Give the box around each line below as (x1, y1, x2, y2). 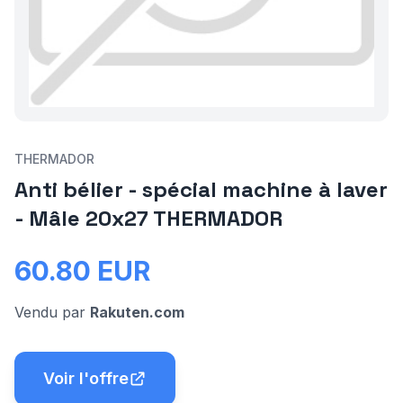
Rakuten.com (90, 303, 184, 321)
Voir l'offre (43, 369, 129, 388)
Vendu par (14, 303, 85, 321)
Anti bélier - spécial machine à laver (14, 175, 388, 203)
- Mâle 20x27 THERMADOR (14, 204, 282, 232)
